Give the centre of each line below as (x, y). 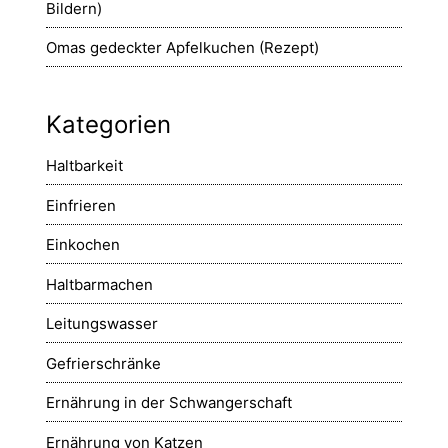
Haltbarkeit (84, 166)
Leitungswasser (102, 324)
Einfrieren (81, 205)
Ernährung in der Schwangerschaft (169, 403)
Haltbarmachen (99, 284)
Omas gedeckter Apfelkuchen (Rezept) (182, 48)
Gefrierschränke (103, 363)
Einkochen (83, 245)
